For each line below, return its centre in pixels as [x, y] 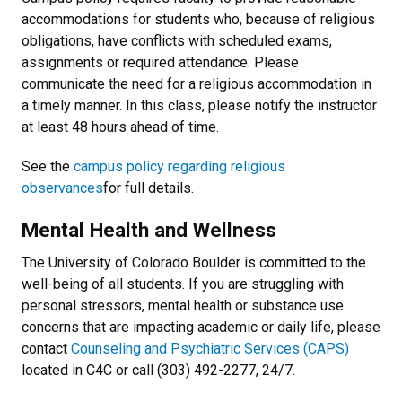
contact [46, 349]
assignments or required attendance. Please [160, 62]
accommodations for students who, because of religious [198, 19]
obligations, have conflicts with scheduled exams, [177, 41]
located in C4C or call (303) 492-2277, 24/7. [158, 370]
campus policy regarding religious [179, 166]
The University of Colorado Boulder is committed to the [194, 262]
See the [48, 166]
